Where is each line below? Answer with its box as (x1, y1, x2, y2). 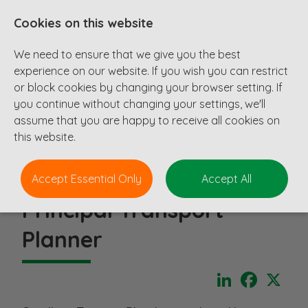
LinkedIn (235, 267, 279, 281)
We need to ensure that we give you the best (14, 47, 241, 61)
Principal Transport (22, 196, 223, 223)
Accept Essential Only (31, 172, 142, 186)
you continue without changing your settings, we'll (14, 97, 265, 111)
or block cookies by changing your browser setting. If (14, 80, 283, 94)
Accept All (201, 172, 252, 186)
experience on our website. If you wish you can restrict (14, 64, 288, 78)
